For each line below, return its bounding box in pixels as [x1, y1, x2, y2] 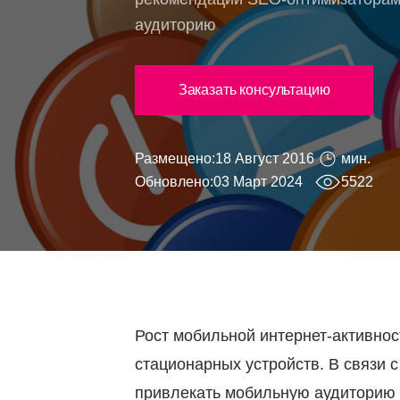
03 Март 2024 [212, 174, 303, 190]
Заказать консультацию [178, 82, 330, 98]
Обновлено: [134, 174, 213, 190]
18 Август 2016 [214, 151, 314, 167]
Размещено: [134, 151, 215, 167]
